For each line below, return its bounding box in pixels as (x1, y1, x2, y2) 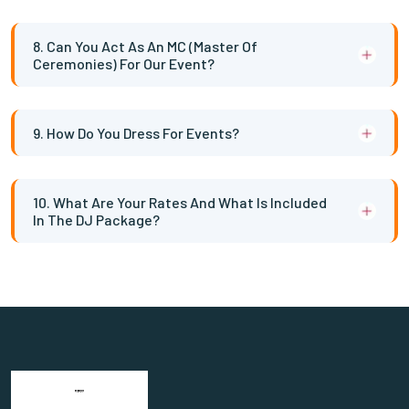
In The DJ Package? (33, 211, 160, 228)
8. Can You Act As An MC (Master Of (33, 37, 257, 55)
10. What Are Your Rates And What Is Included (33, 194, 327, 211)
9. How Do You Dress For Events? (33, 124, 239, 142)
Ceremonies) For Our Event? (33, 55, 215, 72)
